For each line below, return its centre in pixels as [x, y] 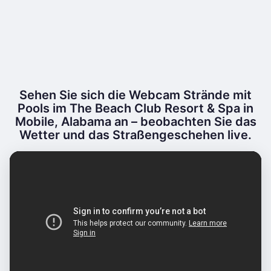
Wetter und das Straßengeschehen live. [135, 135]
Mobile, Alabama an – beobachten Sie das [135, 122]
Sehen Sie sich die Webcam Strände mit [135, 95]
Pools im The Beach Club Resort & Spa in [135, 108]
